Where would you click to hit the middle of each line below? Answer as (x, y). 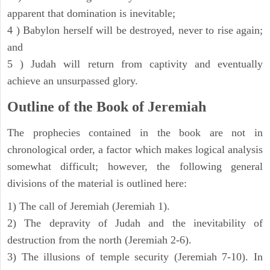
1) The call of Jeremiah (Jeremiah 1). (89, 206)
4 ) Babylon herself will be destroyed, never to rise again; (135, 30)
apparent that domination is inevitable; (91, 14)
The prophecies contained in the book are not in (135, 133)
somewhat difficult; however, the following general (135, 167)
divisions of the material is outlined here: (97, 184)
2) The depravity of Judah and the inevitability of (135, 223)
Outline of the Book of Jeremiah (107, 107)
